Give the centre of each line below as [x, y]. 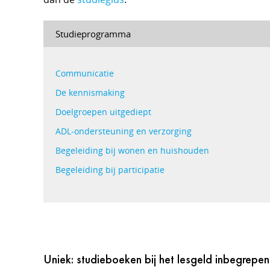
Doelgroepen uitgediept [103, 112]
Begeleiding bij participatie [110, 170]
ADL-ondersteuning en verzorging [124, 131]
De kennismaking [90, 93]
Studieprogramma [93, 34]
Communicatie [85, 73]
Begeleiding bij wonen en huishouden [132, 150]
